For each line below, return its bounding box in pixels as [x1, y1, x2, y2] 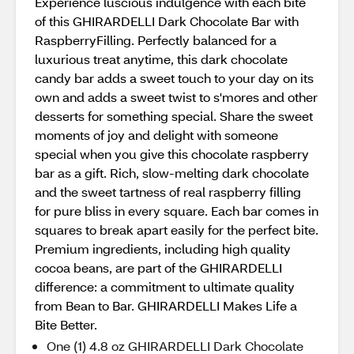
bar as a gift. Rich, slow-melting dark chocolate [35, 164, 309, 181]
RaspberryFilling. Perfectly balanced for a [35, 32, 277, 48]
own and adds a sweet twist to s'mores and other [35, 88, 318, 105]
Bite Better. [35, 316, 97, 333]
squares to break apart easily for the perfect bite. [35, 221, 318, 238]
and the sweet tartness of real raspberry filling [35, 183, 301, 200]
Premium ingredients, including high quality [35, 240, 291, 257]
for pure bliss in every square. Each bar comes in [35, 202, 318, 219]
